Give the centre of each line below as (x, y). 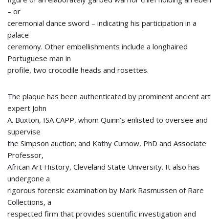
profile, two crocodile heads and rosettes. (78, 70)
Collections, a (29, 202)
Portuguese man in (39, 58)
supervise (24, 131)
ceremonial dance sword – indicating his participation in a (102, 23)
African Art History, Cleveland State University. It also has (104, 167)
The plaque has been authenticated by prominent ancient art (109, 96)
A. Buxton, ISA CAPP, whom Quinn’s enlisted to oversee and (108, 120)
